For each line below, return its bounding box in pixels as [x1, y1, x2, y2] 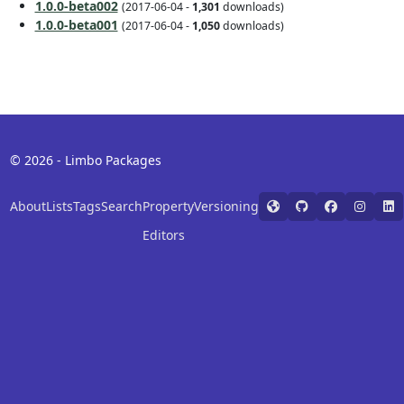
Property [142, 197, 194, 215]
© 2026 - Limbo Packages [9, 151, 161, 169]
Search [100, 197, 142, 215]
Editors [142, 225, 185, 243]
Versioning [193, 197, 259, 215]
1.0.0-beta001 [34, 15, 118, 33]
